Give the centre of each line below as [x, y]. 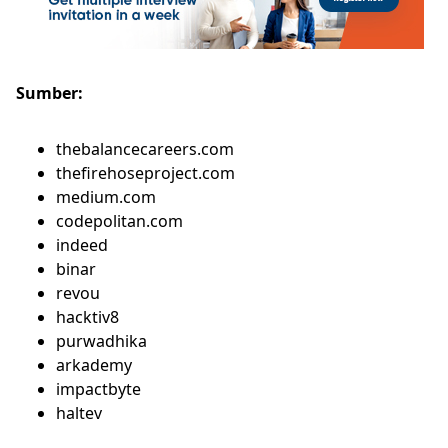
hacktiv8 [87, 317]
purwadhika [101, 341]
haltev [79, 413]
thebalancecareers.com [145, 149]
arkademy [94, 365]
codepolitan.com [119, 221]
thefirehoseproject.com [145, 173]
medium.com [106, 197]
